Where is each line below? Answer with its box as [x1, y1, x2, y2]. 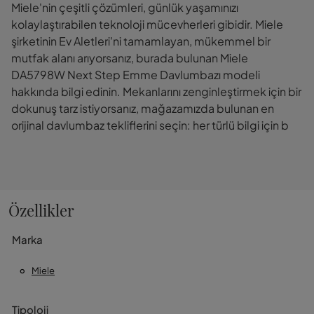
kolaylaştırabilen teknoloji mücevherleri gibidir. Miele [11, 16, 283, 32]
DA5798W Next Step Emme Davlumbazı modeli [11, 67, 260, 82]
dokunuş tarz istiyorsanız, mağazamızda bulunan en [11, 100, 274, 116]
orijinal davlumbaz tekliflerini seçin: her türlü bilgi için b [11, 117, 289, 132]
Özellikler [8, 199, 74, 220]
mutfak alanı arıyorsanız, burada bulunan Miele [11, 50, 248, 65]
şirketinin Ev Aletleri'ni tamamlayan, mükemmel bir [11, 33, 271, 48]
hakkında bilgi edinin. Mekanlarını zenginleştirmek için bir [11, 83, 301, 99]
